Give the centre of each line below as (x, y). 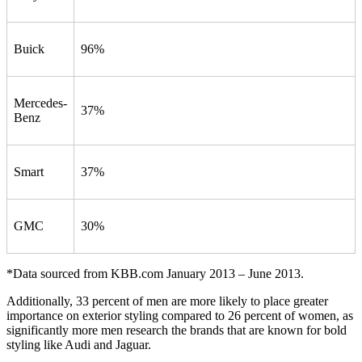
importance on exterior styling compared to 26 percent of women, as (180, 315)
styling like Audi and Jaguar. (79, 344)
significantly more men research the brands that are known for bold (177, 330)
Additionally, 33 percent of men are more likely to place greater (167, 301)
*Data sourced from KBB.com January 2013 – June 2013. (155, 273)
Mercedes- (40, 103)
